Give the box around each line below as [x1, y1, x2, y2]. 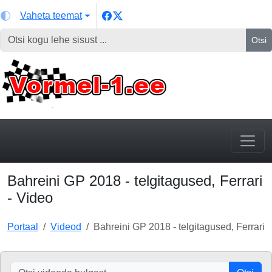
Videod [50, 222, 81, 232]
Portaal [7, 222, 38, 232]
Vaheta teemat [20, 10, 82, 21]
